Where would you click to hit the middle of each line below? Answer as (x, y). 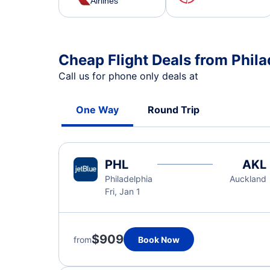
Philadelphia (129, 179)
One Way (97, 110)
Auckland (248, 179)
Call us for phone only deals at (130, 76)
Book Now (159, 239)
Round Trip (174, 110)
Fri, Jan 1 (123, 191)
